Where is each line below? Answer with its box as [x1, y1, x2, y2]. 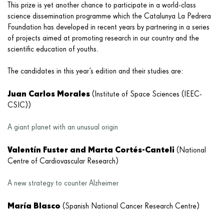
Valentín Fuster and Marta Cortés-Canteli [7, 144, 176, 154]
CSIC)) [7, 101, 31, 109]
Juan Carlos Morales [7, 88, 92, 98]
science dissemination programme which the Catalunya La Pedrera [7, 12, 211, 20]
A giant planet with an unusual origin [7, 123, 118, 131]
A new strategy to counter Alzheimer [7, 179, 118, 187]
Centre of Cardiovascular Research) [7, 157, 118, 165]
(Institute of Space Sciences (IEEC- [92, 90, 202, 98]
